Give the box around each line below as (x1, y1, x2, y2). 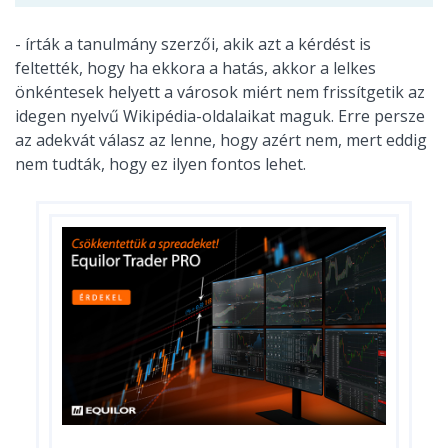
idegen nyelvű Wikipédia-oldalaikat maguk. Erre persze (15, 104, 425, 127)
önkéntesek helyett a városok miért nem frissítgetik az (15, 80, 425, 103)
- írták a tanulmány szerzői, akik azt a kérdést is (15, 32, 371, 55)
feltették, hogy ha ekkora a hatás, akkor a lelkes (15, 56, 376, 79)
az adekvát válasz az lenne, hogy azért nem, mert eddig (15, 128, 427, 151)
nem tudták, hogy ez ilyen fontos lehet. (15, 152, 306, 175)
